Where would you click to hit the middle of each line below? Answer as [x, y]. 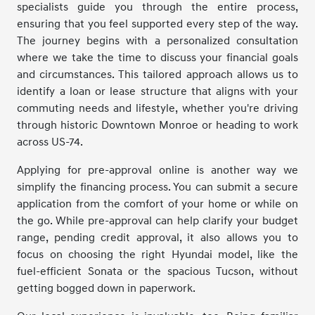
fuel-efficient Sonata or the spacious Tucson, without [157, 271]
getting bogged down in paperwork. [107, 288]
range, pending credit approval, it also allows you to [157, 237]
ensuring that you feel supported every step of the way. [157, 24]
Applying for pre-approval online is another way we [157, 170]
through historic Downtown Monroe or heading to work [157, 125]
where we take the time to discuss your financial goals [157, 57]
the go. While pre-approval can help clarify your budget [157, 220]
